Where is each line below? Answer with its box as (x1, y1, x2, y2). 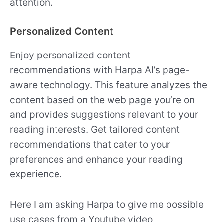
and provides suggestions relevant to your (10, 109, 198, 121)
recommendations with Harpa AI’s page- (10, 64, 190, 76)
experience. (10, 168, 62, 180)
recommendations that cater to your (10, 138, 170, 151)
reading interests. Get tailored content (10, 123, 180, 136)
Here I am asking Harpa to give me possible (10, 198, 204, 211)
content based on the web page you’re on (10, 94, 195, 106)
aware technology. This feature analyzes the (10, 79, 207, 91)
